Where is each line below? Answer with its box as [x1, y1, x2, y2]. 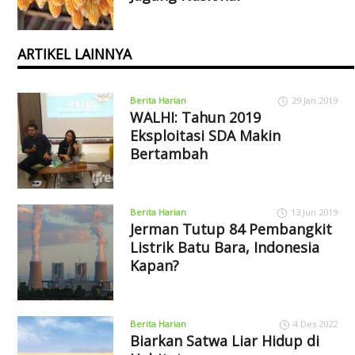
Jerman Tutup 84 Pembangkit [129, 219, 332, 239]
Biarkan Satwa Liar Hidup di [129, 330, 319, 350]
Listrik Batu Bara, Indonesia [129, 237, 319, 257]
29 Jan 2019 [291, 94, 338, 106]
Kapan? [129, 255, 179, 275]
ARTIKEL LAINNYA [17, 44, 132, 63]
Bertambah [129, 143, 208, 163]
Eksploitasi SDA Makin [129, 125, 281, 145]
